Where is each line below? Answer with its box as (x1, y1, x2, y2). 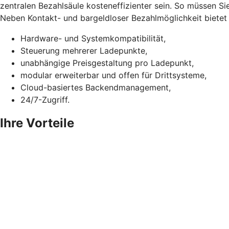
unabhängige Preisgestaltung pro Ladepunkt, (20, 57, 194, 68)
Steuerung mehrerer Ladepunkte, (20, 45, 147, 56)
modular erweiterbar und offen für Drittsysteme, (20, 70, 207, 80)
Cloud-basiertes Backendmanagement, (20, 82, 171, 93)
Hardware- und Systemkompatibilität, (20, 33, 166, 43)
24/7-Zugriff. (20, 94, 70, 105)
